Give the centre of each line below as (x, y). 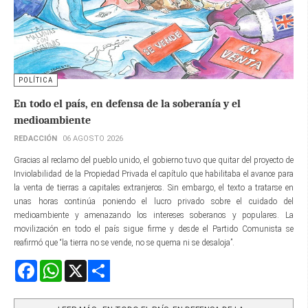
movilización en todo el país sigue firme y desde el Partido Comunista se (154, 229)
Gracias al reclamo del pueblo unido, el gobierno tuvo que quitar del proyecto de (154, 160)
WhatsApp (81, 265)
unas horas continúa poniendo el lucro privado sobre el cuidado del (154, 201)
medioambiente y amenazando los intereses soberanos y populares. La (154, 215)
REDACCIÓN (35, 138)
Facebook (54, 265)
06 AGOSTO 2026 (93, 138)
